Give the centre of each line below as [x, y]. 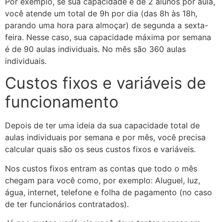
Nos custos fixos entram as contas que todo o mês [101, 168]
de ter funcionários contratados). [67, 204]
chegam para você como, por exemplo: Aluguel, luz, [103, 180]
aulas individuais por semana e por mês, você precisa [105, 138]
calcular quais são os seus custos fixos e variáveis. [100, 149]
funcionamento [62, 102]
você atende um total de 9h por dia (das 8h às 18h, [101, 13]
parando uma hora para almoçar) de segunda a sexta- [107, 25]
